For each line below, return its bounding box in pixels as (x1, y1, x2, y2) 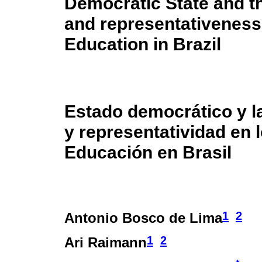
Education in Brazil (64, 33, 221, 54)
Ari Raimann (64, 234, 147, 250)
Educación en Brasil (64, 142, 232, 162)
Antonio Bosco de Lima (64, 209, 222, 226)
